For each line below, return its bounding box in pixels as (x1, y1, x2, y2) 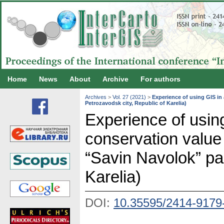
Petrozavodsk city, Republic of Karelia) (85, 100, 186, 106)
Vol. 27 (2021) (112, 94, 146, 100)
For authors (140, 75, 180, 83)
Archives (85, 94, 106, 100)
